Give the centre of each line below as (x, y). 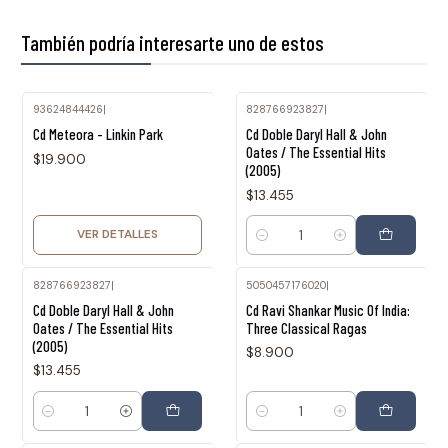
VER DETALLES (117, 234)
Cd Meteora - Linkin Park (97, 133)
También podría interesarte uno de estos (172, 42)
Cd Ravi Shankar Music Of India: (328, 309)
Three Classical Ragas (306, 327)
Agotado (71, 124)
